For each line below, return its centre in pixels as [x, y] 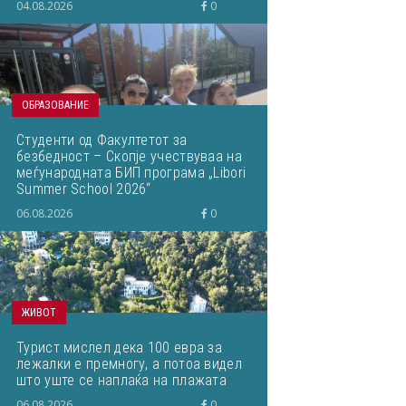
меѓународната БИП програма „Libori [131, 173]
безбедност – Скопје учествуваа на [129, 156]
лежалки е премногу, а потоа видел [129, 364]
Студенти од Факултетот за [102, 140]
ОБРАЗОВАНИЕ [55, 105]
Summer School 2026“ [84, 189]
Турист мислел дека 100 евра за [119, 348]
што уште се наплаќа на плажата [122, 380]
